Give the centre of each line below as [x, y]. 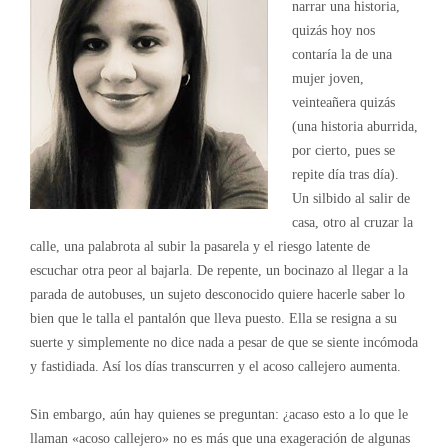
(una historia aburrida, [354, 126]
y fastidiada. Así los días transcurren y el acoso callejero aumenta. [215, 366]
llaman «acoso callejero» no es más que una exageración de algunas [219, 438]
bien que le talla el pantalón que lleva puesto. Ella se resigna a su [213, 318]
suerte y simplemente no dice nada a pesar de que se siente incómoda [223, 342]
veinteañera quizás [343, 102]
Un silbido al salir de [350, 198]
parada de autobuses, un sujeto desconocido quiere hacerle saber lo [217, 294]
